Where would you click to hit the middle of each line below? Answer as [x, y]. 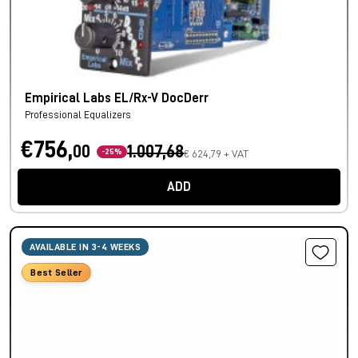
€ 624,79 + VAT [216, 154]
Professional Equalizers [78, 115]
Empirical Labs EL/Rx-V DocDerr [117, 99]
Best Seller [56, 273]
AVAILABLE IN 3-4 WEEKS [85, 247]
